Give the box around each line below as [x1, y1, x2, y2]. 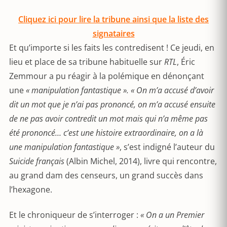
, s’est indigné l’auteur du [120, 141, 215, 153]
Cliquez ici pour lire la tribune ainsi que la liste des [18, 14, 209, 25]
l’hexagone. [9, 184, 52, 195]
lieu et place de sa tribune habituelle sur [9, 56, 164, 67]
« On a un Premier [140, 209, 204, 220]
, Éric [177, 56, 195, 67]
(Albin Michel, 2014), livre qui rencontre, [64, 156, 217, 167]
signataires [92, 28, 135, 39]
